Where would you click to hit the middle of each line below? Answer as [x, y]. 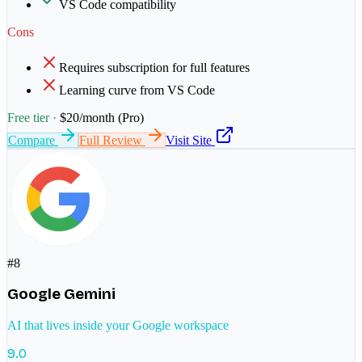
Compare [33, 140]
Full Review [112, 140]
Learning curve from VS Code [137, 90]
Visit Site [190, 140]
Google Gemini [61, 295]
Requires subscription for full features [154, 67]
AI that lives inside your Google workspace [118, 326]
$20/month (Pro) [102, 117]
